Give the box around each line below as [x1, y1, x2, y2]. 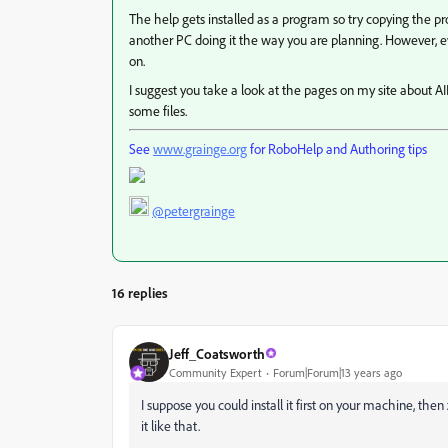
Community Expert [169, 364, 262, 380]
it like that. [141, 417, 200, 434]
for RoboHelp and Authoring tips [247, 140, 427, 157]
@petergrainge [152, 202, 235, 219]
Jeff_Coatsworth [169, 344, 265, 362]
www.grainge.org [153, 140, 247, 157]
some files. [129, 102, 187, 119]
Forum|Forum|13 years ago [273, 364, 402, 380]
